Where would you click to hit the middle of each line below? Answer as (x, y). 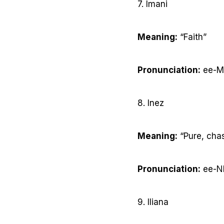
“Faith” (192, 37)
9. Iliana (153, 202)
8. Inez (151, 103)
